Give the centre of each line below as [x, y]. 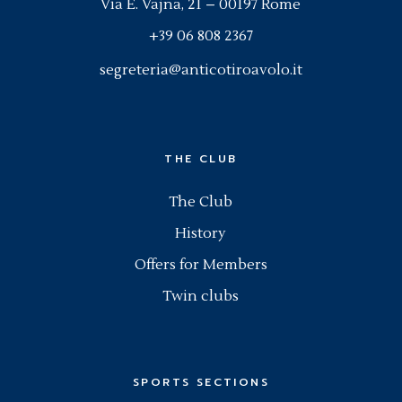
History [201, 233]
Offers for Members [201, 264]
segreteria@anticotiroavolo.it [201, 70]
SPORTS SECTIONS [201, 382]
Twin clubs [201, 296]
